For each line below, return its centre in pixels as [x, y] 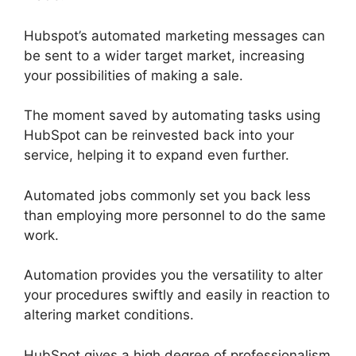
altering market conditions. [109, 315]
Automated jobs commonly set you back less [167, 195]
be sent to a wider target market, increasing [164, 55]
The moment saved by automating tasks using [172, 116]
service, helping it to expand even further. [157, 155]
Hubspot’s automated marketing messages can [174, 35]
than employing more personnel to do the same [175, 215]
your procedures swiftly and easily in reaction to [177, 295]
